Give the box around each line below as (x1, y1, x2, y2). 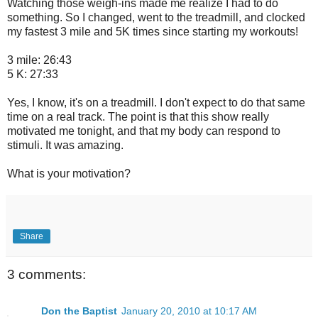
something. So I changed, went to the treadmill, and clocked (7, 11, 305, 23)
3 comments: (7, 266, 86, 282)
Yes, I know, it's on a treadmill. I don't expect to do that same (7, 96, 305, 109)
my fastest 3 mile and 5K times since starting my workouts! (7, 25, 298, 38)
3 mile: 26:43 (7, 53, 72, 66)
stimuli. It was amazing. (7, 138, 124, 151)
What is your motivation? (7, 167, 131, 180)
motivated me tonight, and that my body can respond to (7, 124, 280, 137)
